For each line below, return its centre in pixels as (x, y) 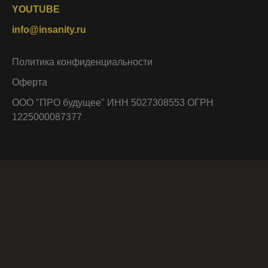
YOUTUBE (36, 10)
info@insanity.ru (49, 30)
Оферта (30, 83)
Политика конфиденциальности (82, 62)
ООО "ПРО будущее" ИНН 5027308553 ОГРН (113, 103)
